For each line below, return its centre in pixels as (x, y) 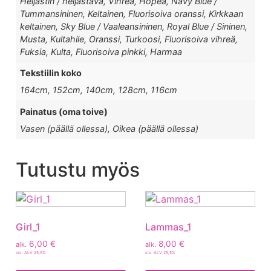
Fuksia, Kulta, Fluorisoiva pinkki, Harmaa (101, 51)
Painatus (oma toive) (64, 111)
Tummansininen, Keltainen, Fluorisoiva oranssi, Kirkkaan (132, 13)
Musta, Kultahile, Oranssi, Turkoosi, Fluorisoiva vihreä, (129, 39)
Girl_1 (28, 227)
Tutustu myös (78, 170)
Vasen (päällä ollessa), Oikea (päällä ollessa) (109, 128)
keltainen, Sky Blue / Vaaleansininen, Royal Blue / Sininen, (134, 26)
